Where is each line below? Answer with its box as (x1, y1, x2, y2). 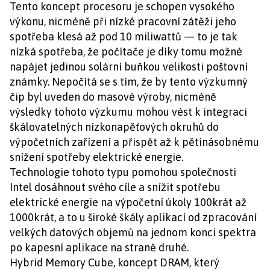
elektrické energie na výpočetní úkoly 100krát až (10, 196, 246, 209)
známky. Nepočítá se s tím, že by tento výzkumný (10, 75, 248, 88)
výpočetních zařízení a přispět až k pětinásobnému (10, 136, 259, 148)
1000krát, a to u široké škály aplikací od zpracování (10, 211, 257, 224)
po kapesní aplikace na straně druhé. (10, 241, 189, 254)
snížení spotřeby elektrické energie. (10, 151, 183, 163)
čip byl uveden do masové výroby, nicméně (10, 90, 216, 103)
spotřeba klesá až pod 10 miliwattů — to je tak (10, 30, 237, 43)
